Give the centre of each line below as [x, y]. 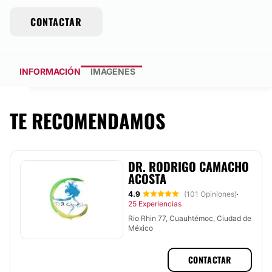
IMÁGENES [113, 71]
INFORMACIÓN [50, 71]
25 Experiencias [155, 204]
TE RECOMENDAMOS [87, 121]
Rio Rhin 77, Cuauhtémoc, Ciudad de [190, 218]
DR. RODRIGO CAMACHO [189, 166]
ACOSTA [147, 178]
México [141, 228]
